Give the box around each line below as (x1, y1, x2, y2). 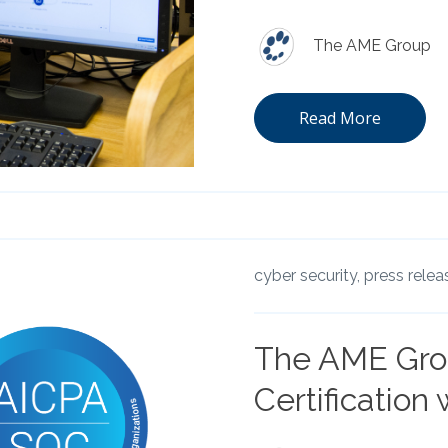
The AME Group (313, 35, 431, 55)
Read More (299, 107, 381, 130)
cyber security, (254, 266, 360, 286)
